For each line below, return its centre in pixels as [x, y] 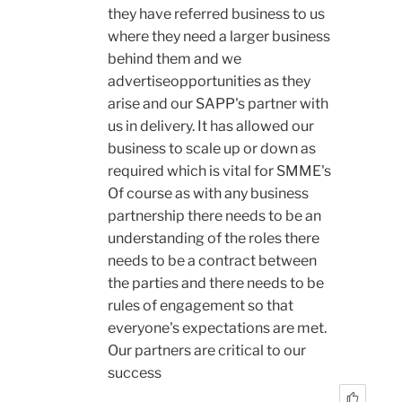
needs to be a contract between [212, 260]
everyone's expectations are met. [217, 328]
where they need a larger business [219, 36]
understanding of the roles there [214, 238]
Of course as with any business [208, 193]
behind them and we [175, 58]
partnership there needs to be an [214, 215]
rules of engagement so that [201, 305]
